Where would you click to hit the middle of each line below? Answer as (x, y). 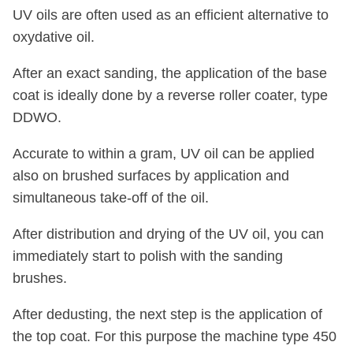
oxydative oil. (53, 37)
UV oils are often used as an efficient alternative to (170, 15)
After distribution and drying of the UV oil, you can (168, 234)
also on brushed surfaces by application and (150, 176)
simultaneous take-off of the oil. (110, 198)
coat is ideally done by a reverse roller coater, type (170, 96)
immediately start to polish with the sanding (147, 256)
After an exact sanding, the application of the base (169, 74)
